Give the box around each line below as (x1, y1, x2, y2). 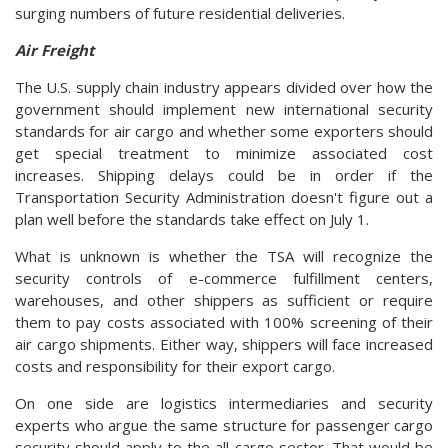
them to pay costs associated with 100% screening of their (15, 311, 433, 332)
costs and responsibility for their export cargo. (15, 355, 335, 376)
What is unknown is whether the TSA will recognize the (15, 245, 433, 266)
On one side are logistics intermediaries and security (15, 392, 433, 413)
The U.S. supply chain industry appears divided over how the (15, 76, 433, 97)
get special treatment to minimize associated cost (15, 142, 433, 163)
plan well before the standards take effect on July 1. (15, 208, 369, 229)
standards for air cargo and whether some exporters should (15, 120, 433, 141)
